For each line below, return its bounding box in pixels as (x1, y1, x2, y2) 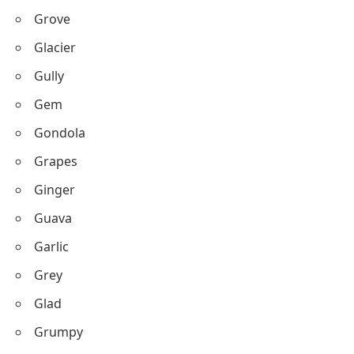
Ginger (34, 180, 75, 198)
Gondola (34, 123, 85, 141)
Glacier (34, 38, 76, 56)
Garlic (34, 237, 69, 255)
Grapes (34, 152, 77, 170)
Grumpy (34, 322, 83, 341)
